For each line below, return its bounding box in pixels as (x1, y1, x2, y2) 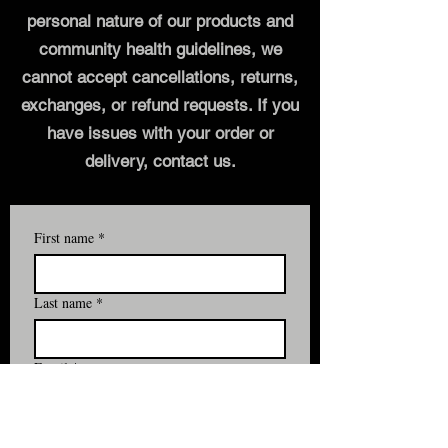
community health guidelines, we (38, 38, 282, 59)
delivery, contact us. (84, 150, 236, 171)
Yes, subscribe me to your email (64, 424, 263, 446)
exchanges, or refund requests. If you (21, 94, 299, 115)
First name (34, 227, 94, 247)
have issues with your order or (46, 122, 274, 143)
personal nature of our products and (27, 10, 293, 31)
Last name (34, 292, 92, 312)
